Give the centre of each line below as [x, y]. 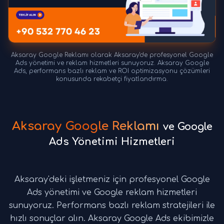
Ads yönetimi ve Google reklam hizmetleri [112, 193]
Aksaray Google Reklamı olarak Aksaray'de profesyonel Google [112, 55]
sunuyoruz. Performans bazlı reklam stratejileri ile [112, 206]
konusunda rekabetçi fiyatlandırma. [112, 79]
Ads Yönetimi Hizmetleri [112, 142]
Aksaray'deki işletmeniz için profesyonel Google [112, 180]
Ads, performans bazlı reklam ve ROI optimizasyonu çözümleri [112, 71]
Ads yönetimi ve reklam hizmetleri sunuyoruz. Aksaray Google [112, 63]
